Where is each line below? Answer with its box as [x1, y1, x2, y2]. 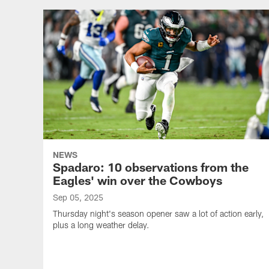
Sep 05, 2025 [53, 192, 103, 202]
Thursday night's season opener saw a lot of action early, [53, 208, 264, 219]
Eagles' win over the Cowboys [53, 173, 222, 187]
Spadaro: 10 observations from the [53, 160, 249, 174]
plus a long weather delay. [53, 220, 150, 230]
